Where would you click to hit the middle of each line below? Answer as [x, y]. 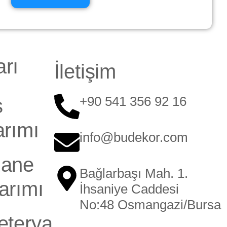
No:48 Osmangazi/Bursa [150, 205]
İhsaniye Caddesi [129, 189]
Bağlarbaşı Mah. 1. [134, 173]
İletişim [85, 71]
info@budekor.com [134, 137]
